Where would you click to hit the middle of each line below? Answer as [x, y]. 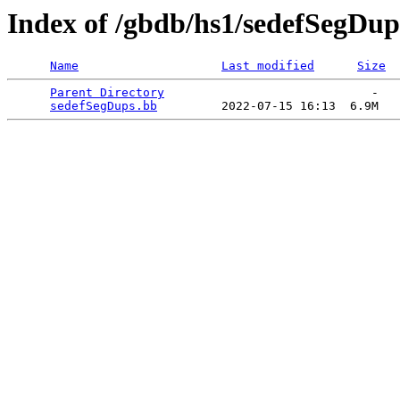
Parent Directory [107, 93]
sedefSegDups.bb [104, 106]
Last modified [268, 66]
